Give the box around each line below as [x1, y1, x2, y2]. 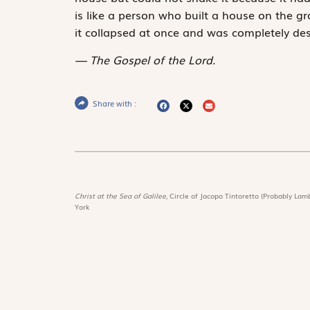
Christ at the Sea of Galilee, [74, 190, 170, 201]
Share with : [92, 97, 136, 109]
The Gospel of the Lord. [89, 51, 215, 68]
